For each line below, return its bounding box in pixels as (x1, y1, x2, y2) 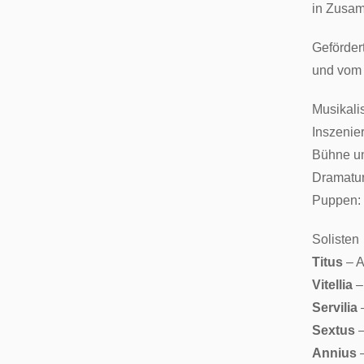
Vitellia (312, 277, 353, 292)
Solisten (312, 232, 359, 246)
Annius (312, 345, 360, 360)
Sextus (312, 323, 358, 337)
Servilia (312, 300, 357, 314)
